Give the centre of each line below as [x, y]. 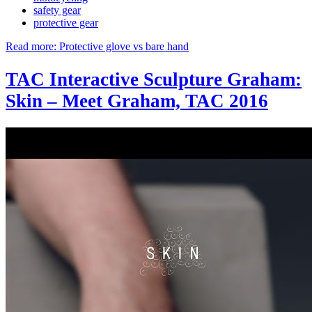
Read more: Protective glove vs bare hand [97, 47]
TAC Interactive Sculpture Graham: [154, 79]
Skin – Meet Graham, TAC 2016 [137, 101]
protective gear [66, 23]
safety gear [57, 10]
